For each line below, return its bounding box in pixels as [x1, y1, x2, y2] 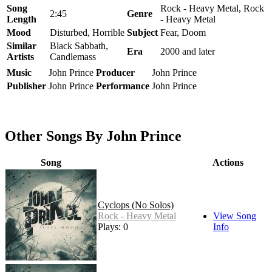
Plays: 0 [98, 221, 128, 232]
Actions [212, 157, 243, 168]
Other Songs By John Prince [5, 127, 182, 144]
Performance [96, 80, 149, 91]
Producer [96, 67, 135, 78]
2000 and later [160, 46, 215, 56]
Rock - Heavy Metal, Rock [160, 2, 264, 13]
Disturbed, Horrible [50, 27, 124, 38]
